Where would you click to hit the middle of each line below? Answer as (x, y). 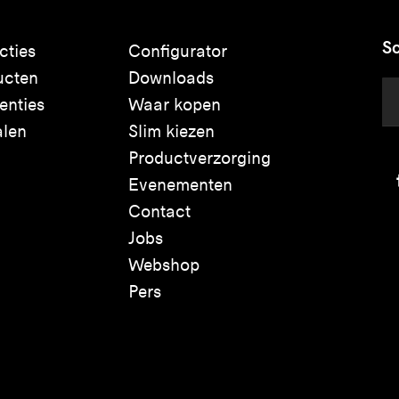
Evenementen (180, 184)
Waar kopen (175, 104)
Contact (159, 211)
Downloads (171, 77)
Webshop (164, 265)
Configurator (178, 51)
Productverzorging (199, 158)
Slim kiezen (171, 131)
